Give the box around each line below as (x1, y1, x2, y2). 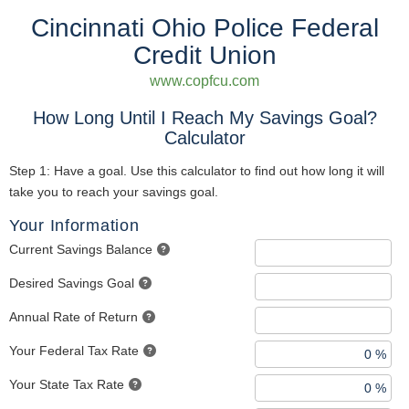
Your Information (9, 216, 140, 235)
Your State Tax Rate (9, 377, 124, 392)
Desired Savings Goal (9, 276, 134, 290)
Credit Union (132, 41, 277, 69)
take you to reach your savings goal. (9, 184, 218, 199)
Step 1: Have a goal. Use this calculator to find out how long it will (9, 163, 384, 178)
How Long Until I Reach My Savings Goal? (32, 108, 377, 128)
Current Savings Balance (9, 242, 152, 257)
